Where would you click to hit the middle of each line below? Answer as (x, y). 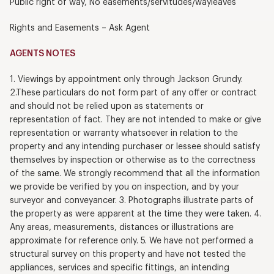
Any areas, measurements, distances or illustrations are (121, 227)
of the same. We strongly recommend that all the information (135, 173)
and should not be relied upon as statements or (106, 106)
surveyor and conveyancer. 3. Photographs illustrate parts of (131, 200)
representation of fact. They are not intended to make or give (135, 120)
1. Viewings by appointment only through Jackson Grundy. (126, 79)
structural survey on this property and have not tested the (128, 254)
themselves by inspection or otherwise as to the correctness (132, 160)
